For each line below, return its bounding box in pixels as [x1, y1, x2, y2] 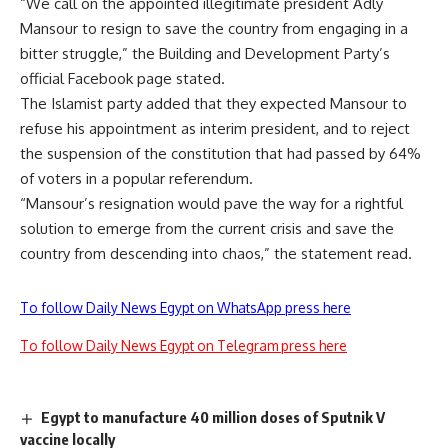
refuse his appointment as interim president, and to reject [20, 119, 410, 139]
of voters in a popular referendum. [20, 169, 253, 189]
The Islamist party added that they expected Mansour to [20, 94, 407, 114]
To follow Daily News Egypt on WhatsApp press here [20, 299, 351, 317]
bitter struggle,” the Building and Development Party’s [20, 44, 390, 64]
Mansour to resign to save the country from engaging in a [20, 19, 408, 39]
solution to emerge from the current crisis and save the [20, 219, 394, 239]
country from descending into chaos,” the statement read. [20, 244, 412, 264]
